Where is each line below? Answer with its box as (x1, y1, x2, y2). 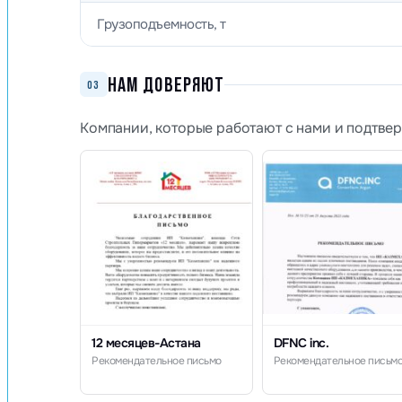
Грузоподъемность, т (97, 15, 226, 34)
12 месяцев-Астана (92, 335, 201, 352)
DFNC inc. (273, 335, 329, 352)
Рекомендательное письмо (92, 354, 222, 369)
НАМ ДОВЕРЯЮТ (107, 73, 225, 97)
